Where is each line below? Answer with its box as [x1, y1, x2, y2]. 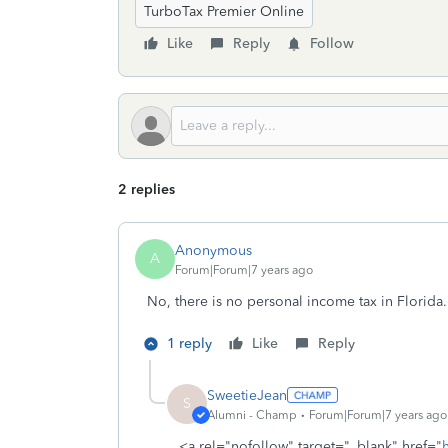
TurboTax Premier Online [144, 3, 304, 20]
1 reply [167, 335, 212, 352]
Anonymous [175, 241, 252, 259]
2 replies [118, 181, 175, 198]
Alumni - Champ [207, 407, 297, 422]
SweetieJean [207, 386, 287, 404]
